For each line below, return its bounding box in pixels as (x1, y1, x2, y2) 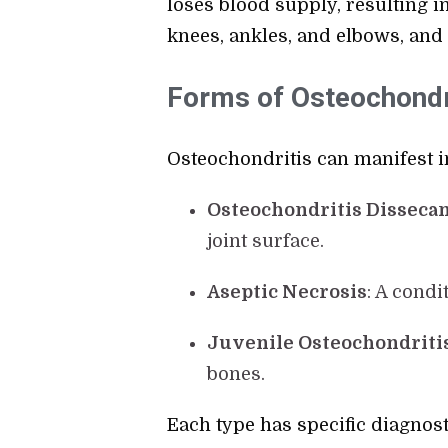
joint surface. (207, 231, 325, 252)
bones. (207, 364, 266, 385)
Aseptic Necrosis (207, 282, 368, 303)
